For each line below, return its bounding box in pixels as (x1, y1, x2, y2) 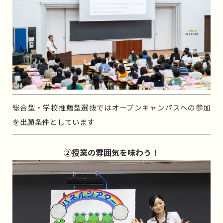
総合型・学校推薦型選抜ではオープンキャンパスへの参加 (12, 102, 211, 112)
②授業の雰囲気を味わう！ (64, 146, 159, 158)
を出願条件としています (12, 116, 95, 127)
